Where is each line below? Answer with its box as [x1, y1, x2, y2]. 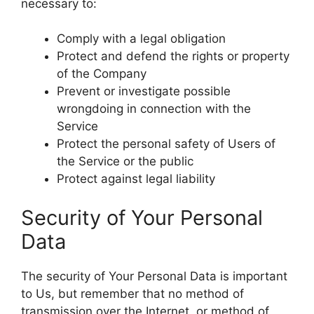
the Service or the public [57, 154, 193, 168]
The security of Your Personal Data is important [21, 268, 287, 283]
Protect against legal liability [57, 172, 215, 186]
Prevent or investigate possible [57, 84, 231, 98]
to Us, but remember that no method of [21, 286, 244, 301]
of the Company [57, 67, 146, 81]
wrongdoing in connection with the [57, 102, 251, 116]
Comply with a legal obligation [57, 32, 226, 46]
